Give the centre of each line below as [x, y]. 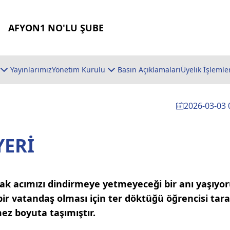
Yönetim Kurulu [79, 70]
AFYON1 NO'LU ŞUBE [56, 27]
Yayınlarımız [31, 70]
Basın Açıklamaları [149, 70]
